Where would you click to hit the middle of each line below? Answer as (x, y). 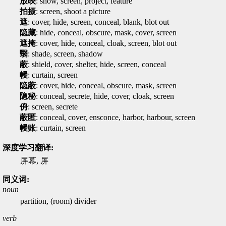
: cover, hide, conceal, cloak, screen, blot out (106, 43)
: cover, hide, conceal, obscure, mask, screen (106, 86)
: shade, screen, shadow (65, 54)
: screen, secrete (53, 107)
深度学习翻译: (28, 148)
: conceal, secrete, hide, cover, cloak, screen (105, 96)
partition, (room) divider (58, 201)
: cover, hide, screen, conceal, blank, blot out (98, 22)
